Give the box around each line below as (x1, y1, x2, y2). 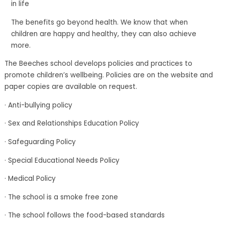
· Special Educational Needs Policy (4, 155, 120, 165)
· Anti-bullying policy (4, 100, 72, 110)
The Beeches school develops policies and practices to (4, 59, 192, 69)
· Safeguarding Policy (4, 137, 76, 147)
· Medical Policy (4, 174, 56, 184)
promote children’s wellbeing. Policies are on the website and (4, 70, 213, 80)
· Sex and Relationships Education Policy (4, 119, 139, 129)
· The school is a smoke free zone (4, 192, 118, 202)
